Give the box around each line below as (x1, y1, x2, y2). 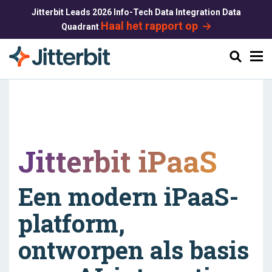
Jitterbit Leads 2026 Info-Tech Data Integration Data (31, 7, 241, 17)
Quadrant (61, 22, 101, 32)
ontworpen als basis (18, 234, 249, 266)
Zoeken (221, 50, 254, 62)
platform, (18, 207, 125, 239)
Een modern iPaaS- (18, 180, 239, 212)
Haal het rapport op (100, 19, 198, 32)
